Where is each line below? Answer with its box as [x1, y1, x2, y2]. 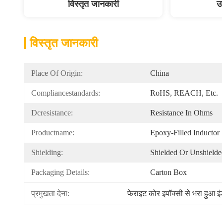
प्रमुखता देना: [31, 189, 69, 198]
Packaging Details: [31, 168, 90, 176]
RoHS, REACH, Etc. [150, 89, 218, 97]
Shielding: [31, 148, 63, 157]
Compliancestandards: [31, 89, 100, 97]
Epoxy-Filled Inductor [150, 128, 220, 137]
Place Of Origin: [31, 69, 83, 77]
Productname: [31, 128, 74, 137]
